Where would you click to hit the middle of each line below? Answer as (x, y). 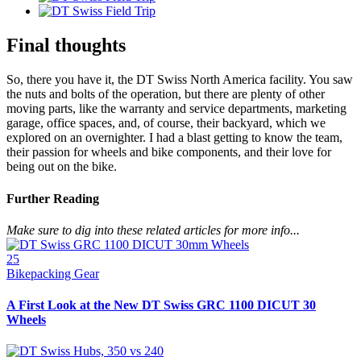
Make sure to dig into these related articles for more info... (153, 230)
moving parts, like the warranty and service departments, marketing (176, 109)
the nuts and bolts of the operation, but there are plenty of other (166, 94)
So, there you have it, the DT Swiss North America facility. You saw (180, 80)
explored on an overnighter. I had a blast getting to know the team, (174, 138)
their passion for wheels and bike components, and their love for (169, 152)
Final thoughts (66, 46)
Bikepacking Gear (53, 273)
